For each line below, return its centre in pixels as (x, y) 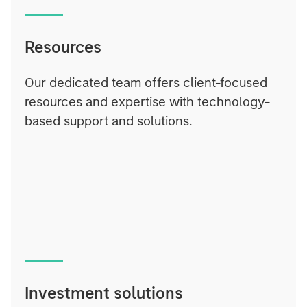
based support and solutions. (108, 121)
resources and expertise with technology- (147, 102)
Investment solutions (104, 293)
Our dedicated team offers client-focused (146, 83)
